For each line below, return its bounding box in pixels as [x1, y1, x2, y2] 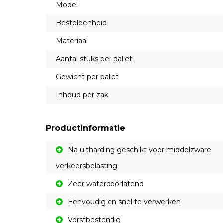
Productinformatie [46, 123, 125, 133]
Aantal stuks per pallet [56, 54, 132, 63]
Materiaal [56, 36, 88, 45]
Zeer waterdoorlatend [68, 179, 144, 188]
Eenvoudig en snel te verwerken [68, 197, 181, 206]
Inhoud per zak [56, 90, 108, 99]
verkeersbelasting [56, 161, 117, 170]
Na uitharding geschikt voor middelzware [68, 145, 211, 154]
